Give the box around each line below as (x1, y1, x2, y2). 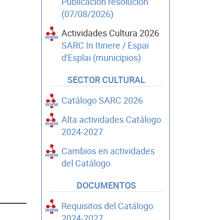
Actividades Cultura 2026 (61, 28, 159, 38)
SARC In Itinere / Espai (61, 40, 149, 51)
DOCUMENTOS (76, 180, 136, 191)
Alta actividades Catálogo (61, 114, 161, 125)
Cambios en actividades (61, 146, 155, 156)
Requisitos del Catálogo (61, 201, 153, 211)
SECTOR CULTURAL (67, 75, 145, 85)
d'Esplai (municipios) (61, 53, 141, 63)
